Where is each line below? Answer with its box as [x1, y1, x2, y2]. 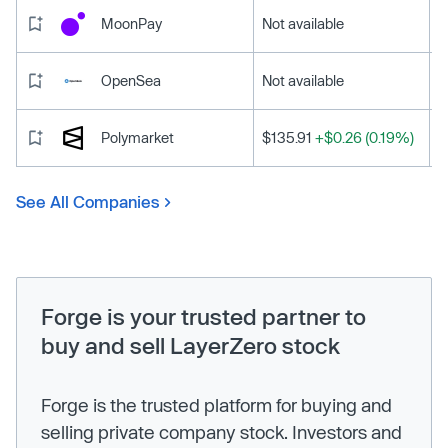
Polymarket [101, 129, 174, 147]
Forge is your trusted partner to [41, 303, 366, 330]
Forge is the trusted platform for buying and [41, 394, 392, 417]
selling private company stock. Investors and [41, 421, 402, 444]
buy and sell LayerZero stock [41, 332, 340, 359]
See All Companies [16, 192, 160, 212]
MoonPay [101, 15, 162, 33]
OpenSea [101, 72, 161, 90]
